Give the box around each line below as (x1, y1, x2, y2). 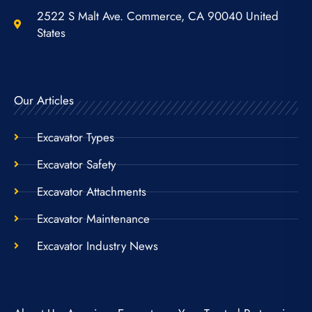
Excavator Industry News (36, 237, 158, 254)
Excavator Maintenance (36, 210, 150, 227)
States (36, 24, 65, 41)
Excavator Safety (36, 156, 116, 173)
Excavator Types (36, 129, 114, 146)
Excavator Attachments (36, 183, 146, 200)
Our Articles (14, 92, 74, 109)
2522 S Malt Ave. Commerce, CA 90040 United (36, 8, 279, 24)
